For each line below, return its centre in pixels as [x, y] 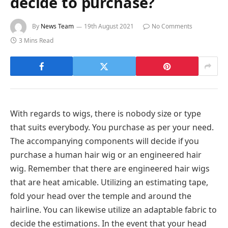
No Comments [172, 26]
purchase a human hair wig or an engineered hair [106, 155]
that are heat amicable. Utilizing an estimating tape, [109, 182]
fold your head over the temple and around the [101, 196]
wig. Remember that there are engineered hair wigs [110, 169]
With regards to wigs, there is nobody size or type [106, 114]
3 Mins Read [36, 41]
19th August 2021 [109, 26]
